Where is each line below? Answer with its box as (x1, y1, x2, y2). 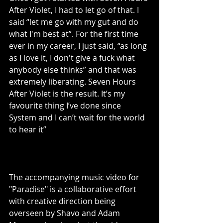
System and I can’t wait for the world (9, 112, 147, 123)
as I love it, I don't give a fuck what (9, 52, 137, 64)
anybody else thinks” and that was (9, 64, 138, 76)
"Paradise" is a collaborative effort (9, 184, 138, 195)
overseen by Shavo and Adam (9, 208, 122, 219)
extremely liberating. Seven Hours (9, 76, 138, 88)
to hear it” (9, 124, 46, 135)
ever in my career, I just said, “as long (9, 40, 149, 52)
